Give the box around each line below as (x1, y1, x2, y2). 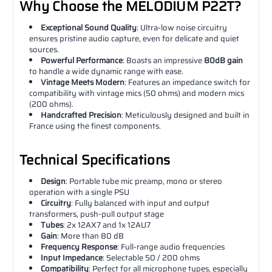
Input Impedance (41, 251, 103, 264)
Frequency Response (41, 240, 118, 253)
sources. (29, 42, 59, 56)
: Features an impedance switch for (124, 75, 251, 89)
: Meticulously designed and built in (121, 108, 250, 121)
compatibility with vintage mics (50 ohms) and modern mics (29, 86, 245, 100)
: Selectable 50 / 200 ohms (103, 251, 200, 264)
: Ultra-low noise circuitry (137, 21, 228, 34)
